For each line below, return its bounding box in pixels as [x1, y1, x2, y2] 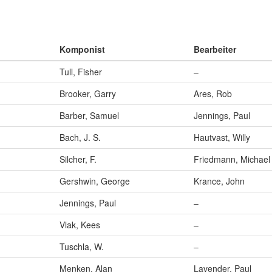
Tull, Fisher [59, 66, 102, 78]
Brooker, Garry [59, 87, 116, 100]
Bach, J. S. [59, 131, 101, 144]
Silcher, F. [59, 153, 97, 166]
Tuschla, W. [59, 240, 104, 253]
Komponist [59, 43, 105, 56]
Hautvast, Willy [194, 131, 250, 144]
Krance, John [194, 175, 245, 188]
